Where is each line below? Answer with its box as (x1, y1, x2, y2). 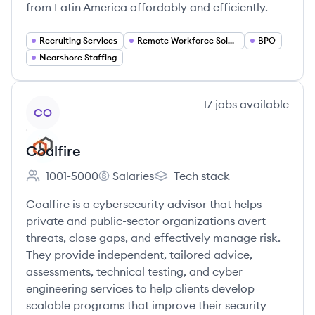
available (237, 97, 289, 111)
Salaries (112, 169, 154, 183)
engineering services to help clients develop (26, 281, 255, 295)
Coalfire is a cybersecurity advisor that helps (26, 197, 262, 211)
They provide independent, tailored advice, (26, 247, 252, 262)
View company (25, 96, 103, 110)
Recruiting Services (39, 35, 117, 46)
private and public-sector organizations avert (26, 214, 266, 228)
